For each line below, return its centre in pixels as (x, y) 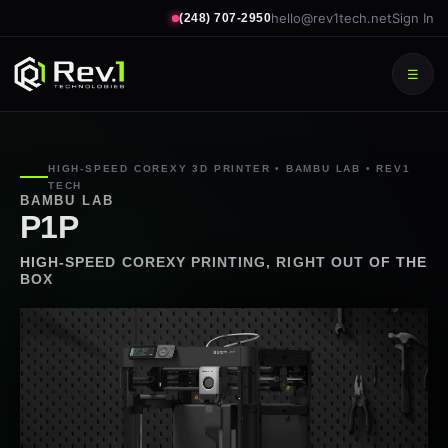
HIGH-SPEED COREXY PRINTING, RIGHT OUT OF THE (224, 262)
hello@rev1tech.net (331, 18)
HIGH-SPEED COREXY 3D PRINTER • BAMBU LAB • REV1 (229, 168)
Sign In (413, 18)
